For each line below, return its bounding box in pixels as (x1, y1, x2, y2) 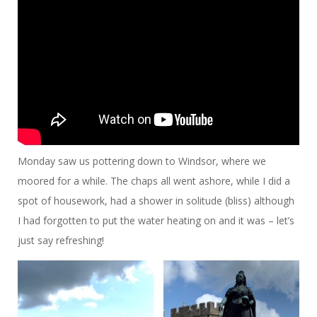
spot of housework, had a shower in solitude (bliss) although (18, 193, 294, 207)
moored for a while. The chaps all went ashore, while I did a (18, 173, 290, 188)
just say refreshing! (18, 233, 104, 247)
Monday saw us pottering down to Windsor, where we (18, 154, 266, 168)
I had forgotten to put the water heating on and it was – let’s (18, 213, 294, 227)
